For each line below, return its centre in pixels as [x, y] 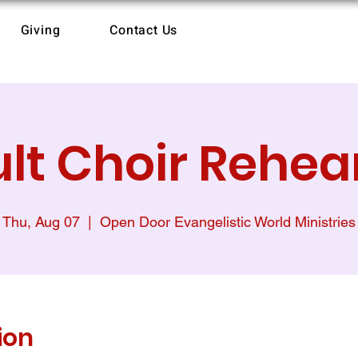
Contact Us [144, 30]
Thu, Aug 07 [41, 222]
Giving [40, 30]
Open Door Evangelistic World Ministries [228, 222]
